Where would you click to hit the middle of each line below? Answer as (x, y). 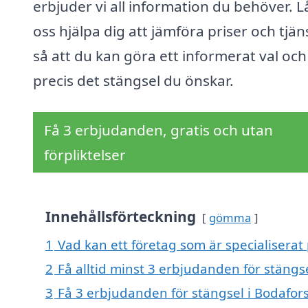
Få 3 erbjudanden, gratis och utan (158, 130)
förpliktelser (85, 155)
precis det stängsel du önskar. (133, 81)
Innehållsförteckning (121, 217)
